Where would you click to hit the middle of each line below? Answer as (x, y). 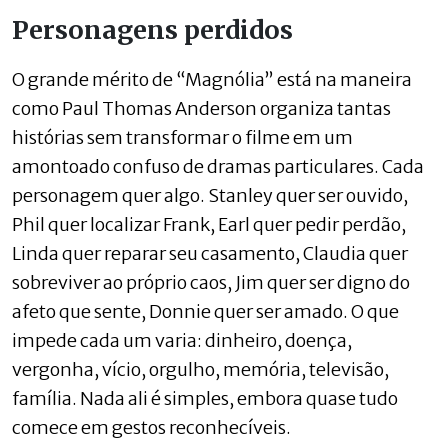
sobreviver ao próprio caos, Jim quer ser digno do (211, 282)
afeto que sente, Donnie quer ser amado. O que (205, 311)
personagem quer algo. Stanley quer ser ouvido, (210, 195)
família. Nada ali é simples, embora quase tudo (205, 398)
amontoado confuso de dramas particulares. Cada (218, 166)
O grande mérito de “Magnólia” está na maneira (212, 79)
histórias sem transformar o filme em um (182, 137)
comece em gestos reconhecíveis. (151, 427)
